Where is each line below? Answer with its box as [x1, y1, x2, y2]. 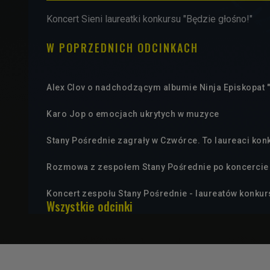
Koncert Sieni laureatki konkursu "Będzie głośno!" [46, 13, 253, 25]
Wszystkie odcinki [46, 196, 133, 215]
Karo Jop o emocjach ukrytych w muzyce [46, 108, 219, 119]
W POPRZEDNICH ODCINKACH [46, 39, 198, 55]
